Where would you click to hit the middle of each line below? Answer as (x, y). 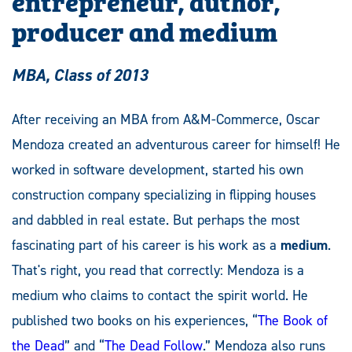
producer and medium (145, 29)
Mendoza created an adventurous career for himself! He (176, 144)
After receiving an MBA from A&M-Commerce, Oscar (166, 119)
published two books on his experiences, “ (135, 320)
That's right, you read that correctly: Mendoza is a (158, 270)
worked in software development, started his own (158, 169)
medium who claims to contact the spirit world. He (160, 295)
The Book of (293, 320)
